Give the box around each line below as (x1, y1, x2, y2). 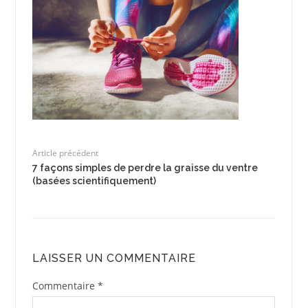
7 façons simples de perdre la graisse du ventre (32, 162, 258, 173)
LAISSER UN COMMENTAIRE (32, 251, 196, 265)
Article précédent (32, 146, 98, 159)
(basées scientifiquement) (32, 175, 156, 186)
